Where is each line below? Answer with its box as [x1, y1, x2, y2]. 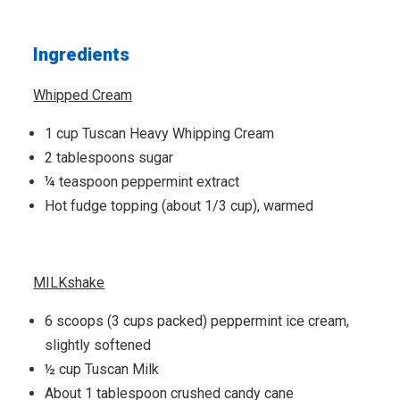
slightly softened [45, 336, 152, 354]
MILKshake [33, 273, 105, 291]
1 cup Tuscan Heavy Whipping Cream [45, 124, 275, 142]
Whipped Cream [33, 86, 133, 104]
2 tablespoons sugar [45, 148, 174, 166]
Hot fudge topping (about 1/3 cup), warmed [45, 196, 314, 214]
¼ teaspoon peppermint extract [45, 172, 240, 190]
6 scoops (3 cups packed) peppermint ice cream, [45, 312, 350, 329]
